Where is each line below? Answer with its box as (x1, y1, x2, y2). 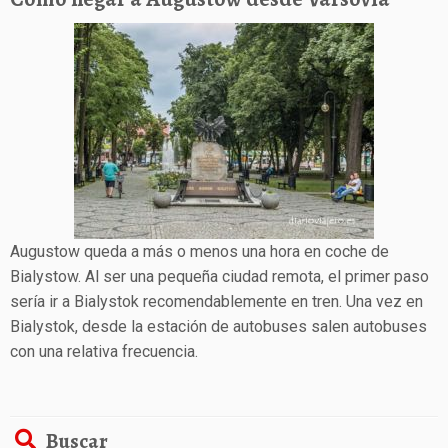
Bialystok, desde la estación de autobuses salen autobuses (10, 317, 427, 337)
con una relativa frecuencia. (10, 342, 202, 362)
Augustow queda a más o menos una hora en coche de (10, 242, 389, 262)
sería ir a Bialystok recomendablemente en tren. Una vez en (10, 292, 423, 312)
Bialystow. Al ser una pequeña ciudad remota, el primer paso (10, 267, 429, 287)
